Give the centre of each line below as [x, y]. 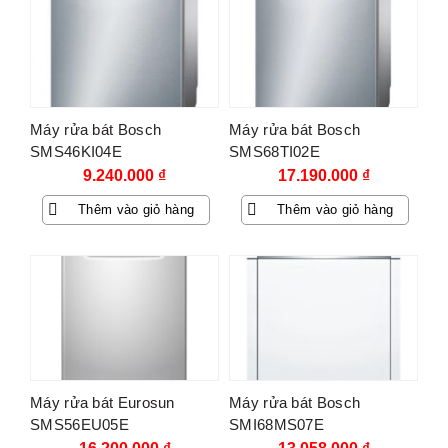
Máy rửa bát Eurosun [102, 402]
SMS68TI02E [275, 151]
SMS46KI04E [76, 151]
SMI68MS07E [277, 424]
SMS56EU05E [80, 424]
